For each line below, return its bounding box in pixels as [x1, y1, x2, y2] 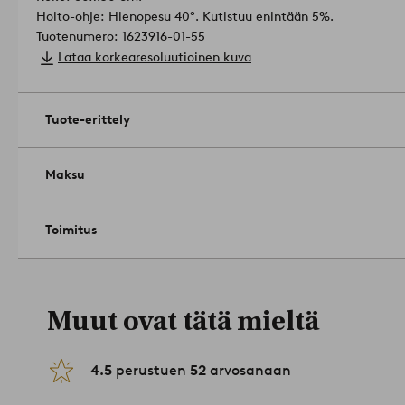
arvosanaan [206, 362, 291, 380]
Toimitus [45, 222, 97, 239]
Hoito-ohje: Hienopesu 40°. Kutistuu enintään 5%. [36, 9, 334, 25]
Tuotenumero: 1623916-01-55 [36, 29, 205, 45]
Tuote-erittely [45, 112, 130, 128]
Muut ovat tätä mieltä [47, 306, 319, 338]
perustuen [112, 362, 190, 380]
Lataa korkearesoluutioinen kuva [58, 50, 251, 66]
